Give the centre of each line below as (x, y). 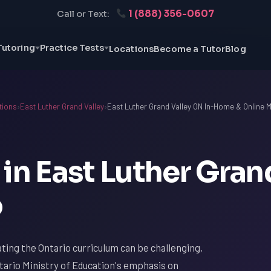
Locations (131, 49)
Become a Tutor (190, 49)
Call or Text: (83, 14)
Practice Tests (72, 48)
